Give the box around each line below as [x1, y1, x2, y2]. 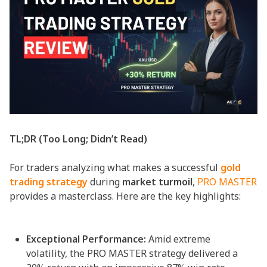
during [90, 175, 122, 188]
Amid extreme [146, 232, 210, 246]
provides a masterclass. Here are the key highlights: [10, 189, 241, 203]
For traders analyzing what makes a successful [10, 160, 221, 174]
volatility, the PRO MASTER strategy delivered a [26, 246, 238, 260]
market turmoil [122, 175, 193, 188]
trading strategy [10, 175, 88, 188]
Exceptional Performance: [26, 232, 146, 246]
